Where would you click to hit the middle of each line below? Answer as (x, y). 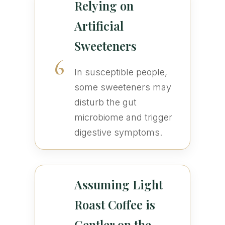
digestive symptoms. (118, 133)
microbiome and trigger (123, 118)
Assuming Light (118, 185)
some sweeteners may (123, 87)
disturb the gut (105, 102)
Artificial (99, 26)
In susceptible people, (121, 72)
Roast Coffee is (115, 205)
